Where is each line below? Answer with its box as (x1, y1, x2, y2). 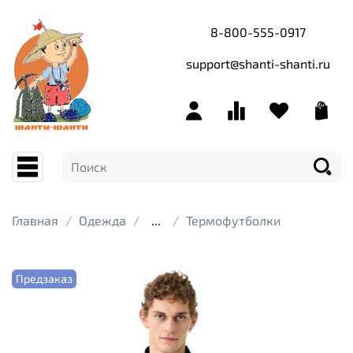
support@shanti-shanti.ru (185, 55, 330, 71)
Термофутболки (186, 212, 281, 228)
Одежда (79, 212, 126, 228)
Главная (12, 212, 58, 228)
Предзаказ (16, 271, 73, 285)
